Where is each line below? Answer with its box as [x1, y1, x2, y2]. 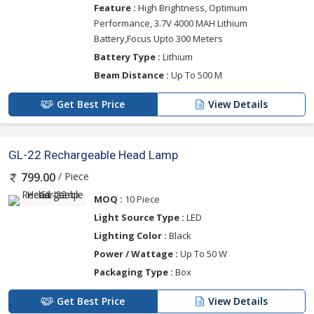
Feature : [94, 1, 136, 15]
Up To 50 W [178, 247, 227, 260]
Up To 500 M [169, 69, 222, 82]
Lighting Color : [94, 228, 167, 242]
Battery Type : [94, 50, 161, 64]
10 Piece [123, 192, 160, 205]
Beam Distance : [94, 69, 169, 82]
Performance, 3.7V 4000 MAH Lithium [94, 17, 247, 30]
